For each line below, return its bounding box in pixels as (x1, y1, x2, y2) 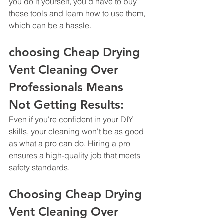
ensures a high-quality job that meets (9, 150, 142, 160)
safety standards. (9, 162, 70, 172)
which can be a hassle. (9, 20, 91, 30)
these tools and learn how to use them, (9, 8, 147, 18)
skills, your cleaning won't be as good (9, 126, 146, 136)
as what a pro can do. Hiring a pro (9, 138, 132, 148)
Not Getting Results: (9, 97, 127, 112)
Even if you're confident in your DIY (9, 114, 135, 124)
